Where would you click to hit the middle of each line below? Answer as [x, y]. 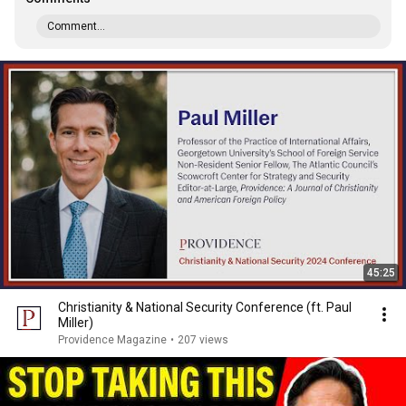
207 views [203, 340]
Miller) [76, 323]
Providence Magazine [112, 340]
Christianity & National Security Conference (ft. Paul [205, 307]
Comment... [76, 26]
